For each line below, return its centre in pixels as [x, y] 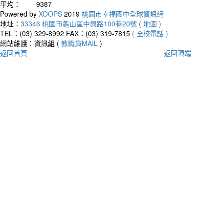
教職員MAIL [79, 43]
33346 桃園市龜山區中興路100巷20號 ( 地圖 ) [91, 23]
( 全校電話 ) [150, 33]
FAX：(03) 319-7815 [98, 33]
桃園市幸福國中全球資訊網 [123, 13]
